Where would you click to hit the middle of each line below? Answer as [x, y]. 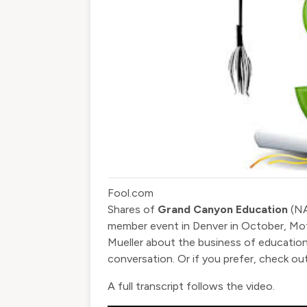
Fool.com [131, 193]
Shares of [133, 209]
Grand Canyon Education [223, 209]
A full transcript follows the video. [191, 286]
